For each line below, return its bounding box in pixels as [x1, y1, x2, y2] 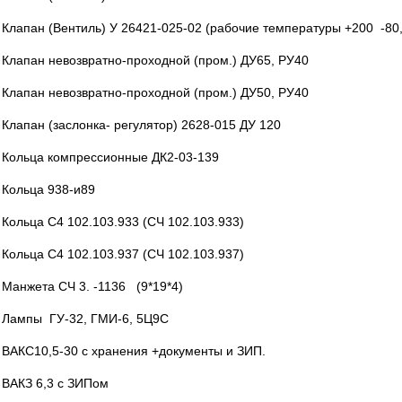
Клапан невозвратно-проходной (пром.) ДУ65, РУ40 [2, 53, 309, 67]
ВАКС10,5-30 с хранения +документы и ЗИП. [2, 344, 266, 358]
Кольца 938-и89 [2, 182, 95, 197]
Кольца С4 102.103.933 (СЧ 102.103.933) [2, 214, 244, 229]
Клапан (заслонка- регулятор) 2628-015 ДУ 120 [2, 118, 281, 132]
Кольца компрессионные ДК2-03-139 [2, 150, 219, 164]
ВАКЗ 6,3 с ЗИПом [2, 376, 109, 390]
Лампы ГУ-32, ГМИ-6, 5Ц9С [2, 311, 169, 326]
